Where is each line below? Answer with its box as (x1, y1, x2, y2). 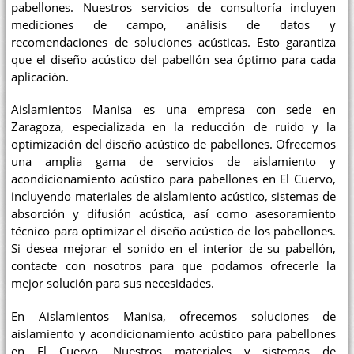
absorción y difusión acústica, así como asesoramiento (11, 206, 337, 222)
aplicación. (11, 69, 70, 85)
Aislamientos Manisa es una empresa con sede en (11, 102, 337, 118)
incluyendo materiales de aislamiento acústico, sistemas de (11, 189, 337, 205)
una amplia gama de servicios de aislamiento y (11, 154, 337, 170)
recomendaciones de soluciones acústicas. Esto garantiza (11, 34, 337, 50)
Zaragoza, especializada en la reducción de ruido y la (11, 119, 337, 135)
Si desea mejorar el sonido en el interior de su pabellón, (11, 241, 337, 257)
